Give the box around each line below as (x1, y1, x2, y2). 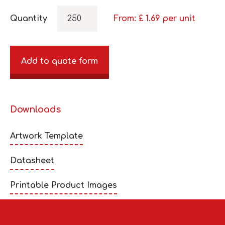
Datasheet (10, 156, 54, 165)
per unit (163, 14, 195, 23)
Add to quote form (21, 56, 98, 66)
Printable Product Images (10, 180, 117, 190)
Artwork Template (10, 131, 83, 141)
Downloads (10, 104, 61, 115)
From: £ (114, 14, 146, 23)
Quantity (10, 14, 47, 23)
